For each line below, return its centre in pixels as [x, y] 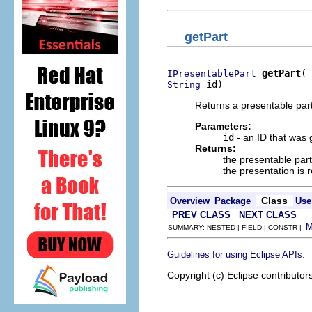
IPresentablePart [212, 73]
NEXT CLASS [268, 214]
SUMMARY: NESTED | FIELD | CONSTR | [237, 227]
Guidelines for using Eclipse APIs [235, 254]
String [184, 84]
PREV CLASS [201, 214]
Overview [190, 201]
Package [233, 201]
